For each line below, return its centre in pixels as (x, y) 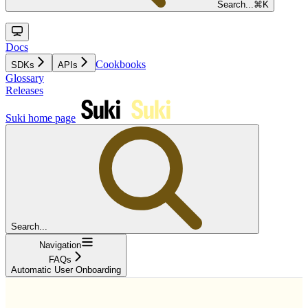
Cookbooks (121, 64)
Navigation (60, 245)
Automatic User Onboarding (66, 269)
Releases (24, 90)
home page (51, 118)
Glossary (25, 78)
